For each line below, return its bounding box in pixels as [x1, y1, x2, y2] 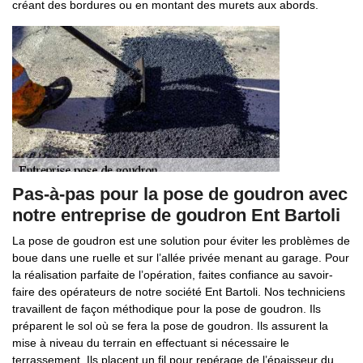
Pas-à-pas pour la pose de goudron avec [12, 184, 348, 204]
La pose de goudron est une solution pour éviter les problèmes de [12, 234, 350, 247]
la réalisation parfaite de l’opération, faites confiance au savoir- [12, 268, 333, 281]
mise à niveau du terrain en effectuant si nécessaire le [12, 336, 289, 349]
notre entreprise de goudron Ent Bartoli [12, 205, 340, 225]
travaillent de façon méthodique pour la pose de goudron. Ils [12, 302, 321, 315]
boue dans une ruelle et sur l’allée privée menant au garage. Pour [12, 251, 349, 264]
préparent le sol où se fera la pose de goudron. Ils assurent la [12, 319, 328, 332]
